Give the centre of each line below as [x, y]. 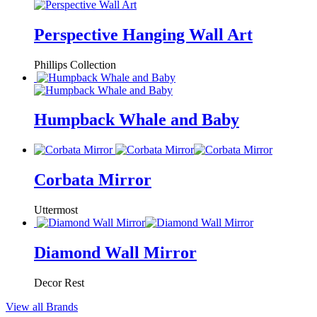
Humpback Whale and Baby [137, 120]
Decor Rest [59, 282]
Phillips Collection [75, 64]
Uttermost [56, 210]
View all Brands [42, 306]
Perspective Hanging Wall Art [143, 34]
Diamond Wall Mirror [115, 253]
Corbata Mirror [93, 180]
